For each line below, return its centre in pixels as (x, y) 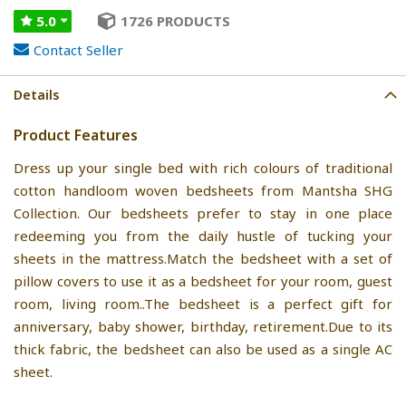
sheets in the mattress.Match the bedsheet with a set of (203, 258)
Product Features (76, 135)
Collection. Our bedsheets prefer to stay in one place (203, 213)
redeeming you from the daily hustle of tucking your (203, 235)
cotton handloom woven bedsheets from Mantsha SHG (203, 190)
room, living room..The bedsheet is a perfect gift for (203, 303)
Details (36, 94)
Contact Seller (78, 49)
